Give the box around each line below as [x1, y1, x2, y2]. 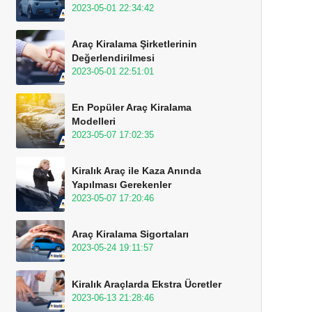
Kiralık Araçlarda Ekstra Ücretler [72, 279, 221, 290]
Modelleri [72, 116, 116, 127]
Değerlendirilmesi [72, 52, 155, 63]
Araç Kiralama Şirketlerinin [72, 38, 197, 49]
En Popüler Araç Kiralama [72, 102, 192, 113]
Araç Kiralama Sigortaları [72, 228, 189, 240]
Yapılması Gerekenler [72, 179, 171, 190]
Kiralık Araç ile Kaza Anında [72, 165, 201, 176]
